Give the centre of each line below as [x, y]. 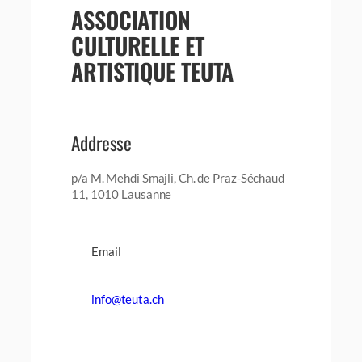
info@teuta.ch [128, 299]
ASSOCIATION [131, 19]
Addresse [102, 142]
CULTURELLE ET [138, 45]
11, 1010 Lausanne [122, 194]
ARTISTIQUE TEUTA [153, 71]
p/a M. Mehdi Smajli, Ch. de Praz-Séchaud [178, 177]
